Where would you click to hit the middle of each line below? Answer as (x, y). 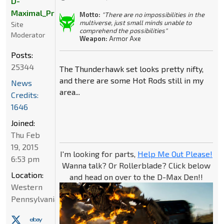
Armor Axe (124, 39)
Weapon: (93, 39)
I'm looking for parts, (98, 154)
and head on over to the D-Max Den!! (136, 177)
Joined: (23, 122)
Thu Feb (25, 134)
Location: (27, 174)
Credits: (25, 94)
